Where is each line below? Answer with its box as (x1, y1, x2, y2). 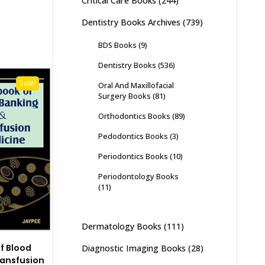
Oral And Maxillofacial (98, 80, 174, 91)
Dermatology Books (81, 221, 161, 232)
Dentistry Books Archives (81, 17, 180, 28)
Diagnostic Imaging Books (81, 243, 186, 254)
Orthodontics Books (98, 111, 170, 121)
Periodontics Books (98, 151, 168, 161)
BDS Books (98, 40, 137, 50)
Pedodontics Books (98, 131, 168, 141)
